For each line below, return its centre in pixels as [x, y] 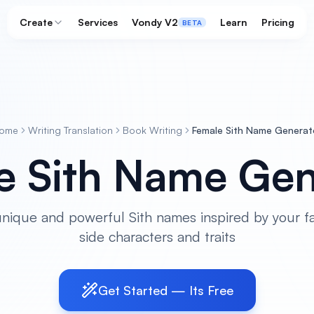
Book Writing [152, 130]
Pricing [278, 22]
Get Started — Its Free [165, 290]
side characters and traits [157, 237]
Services [98, 22]
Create [36, 22]
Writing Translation [70, 130]
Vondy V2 [155, 22]
